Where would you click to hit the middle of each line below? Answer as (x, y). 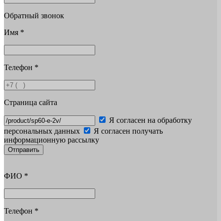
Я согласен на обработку (150, 120)
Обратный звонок (34, 15)
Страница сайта (31, 102)
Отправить (24, 149)
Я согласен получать (128, 131)
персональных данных (42, 131)
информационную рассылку (52, 140)
